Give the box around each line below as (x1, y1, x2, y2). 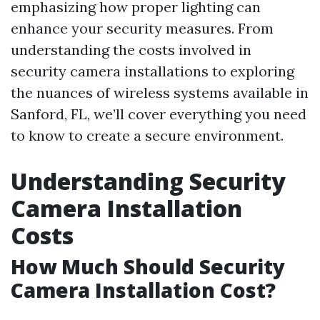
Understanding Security (11, 166, 286, 196)
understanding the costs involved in (11, 41, 251, 59)
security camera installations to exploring (11, 62, 294, 80)
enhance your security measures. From (11, 19, 274, 37)
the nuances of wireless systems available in (11, 84, 309, 101)
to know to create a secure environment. (11, 126, 284, 144)
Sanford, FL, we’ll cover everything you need (11, 105, 306, 123)
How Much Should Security (11, 253, 285, 280)
